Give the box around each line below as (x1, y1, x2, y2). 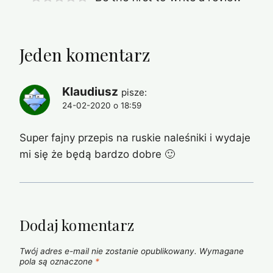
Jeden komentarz (19, 43, 150, 66)
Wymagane (199, 246, 244, 257)
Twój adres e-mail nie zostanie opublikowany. (19, 246, 197, 257)
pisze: (121, 87, 147, 99)
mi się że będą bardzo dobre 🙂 (19, 147, 175, 160)
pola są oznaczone (19, 257, 95, 267)
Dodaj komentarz (19, 214, 134, 235)
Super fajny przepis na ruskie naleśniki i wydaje (19, 131, 250, 144)
